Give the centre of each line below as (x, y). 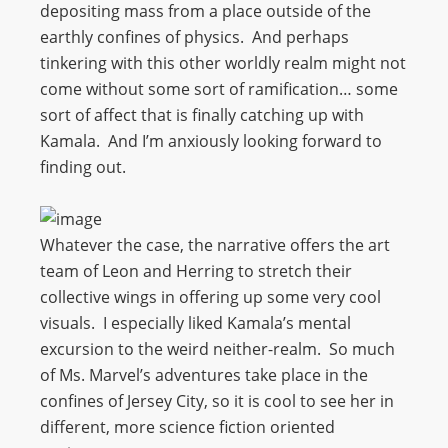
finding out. (83, 167)
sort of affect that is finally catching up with (202, 115)
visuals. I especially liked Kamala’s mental (195, 323)
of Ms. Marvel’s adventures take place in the (204, 375)
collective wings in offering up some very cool (210, 297)
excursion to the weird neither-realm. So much (217, 349)
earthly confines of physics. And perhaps (194, 37)
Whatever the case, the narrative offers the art (215, 245)
